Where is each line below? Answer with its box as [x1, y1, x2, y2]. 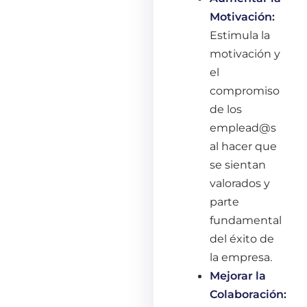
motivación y [210, 46, 281, 60]
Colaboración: [210, 286, 287, 301]
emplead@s [210, 120, 277, 134]
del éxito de [210, 231, 275, 245]
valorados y [210, 175, 271, 190]
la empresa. [210, 249, 273, 264]
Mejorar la [210, 268, 267, 282]
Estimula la [210, 27, 271, 42]
